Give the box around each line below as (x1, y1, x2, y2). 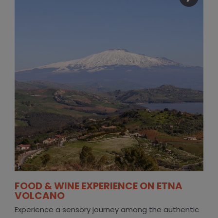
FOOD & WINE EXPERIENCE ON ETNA (14, 179, 182, 193)
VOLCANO (14, 189, 65, 203)
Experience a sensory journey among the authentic (14, 204, 199, 215)
